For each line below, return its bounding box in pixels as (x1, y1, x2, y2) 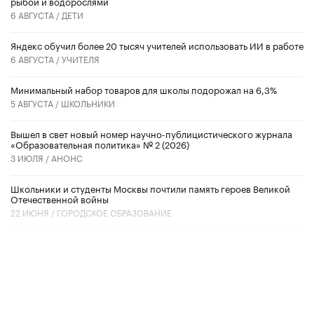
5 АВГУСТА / (11, 95, 61, 109)
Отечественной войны (11, 191, 109, 205)
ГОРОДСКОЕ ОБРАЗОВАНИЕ (57, 205, 172, 219)
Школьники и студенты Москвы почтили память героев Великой (11, 180, 290, 195)
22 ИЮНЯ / (11, 205, 57, 219)
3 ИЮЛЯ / (11, 150, 51, 164)
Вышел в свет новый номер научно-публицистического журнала (11, 125, 292, 140)
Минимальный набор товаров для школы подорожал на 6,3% (11, 81, 277, 96)
